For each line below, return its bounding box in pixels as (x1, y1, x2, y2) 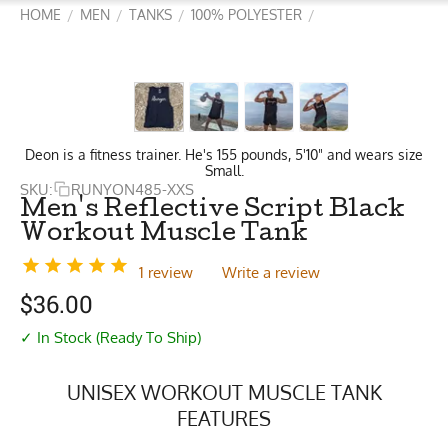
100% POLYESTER (191, 6, 302, 23)
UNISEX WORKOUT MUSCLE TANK (66, 378, 382, 405)
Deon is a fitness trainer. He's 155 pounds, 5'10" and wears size (25, 146, 423, 163)
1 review (139, 263, 193, 282)
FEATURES (177, 404, 271, 431)
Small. (204, 162, 244, 179)
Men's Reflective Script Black (20, 199, 405, 223)
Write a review (222, 263, 320, 282)
